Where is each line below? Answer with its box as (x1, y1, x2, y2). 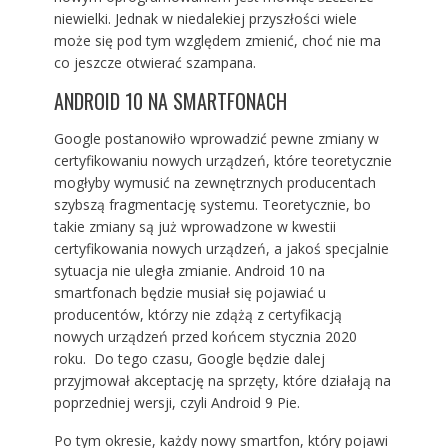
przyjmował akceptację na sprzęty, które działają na (53, 371, 391, 391)
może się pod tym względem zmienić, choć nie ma (53, 31, 381, 51)
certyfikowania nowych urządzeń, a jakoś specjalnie (53, 239, 389, 259)
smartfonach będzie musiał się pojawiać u (53, 283, 326, 303)
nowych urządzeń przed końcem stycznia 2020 (53, 327, 357, 347)
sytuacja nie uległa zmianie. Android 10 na (53, 261, 325, 281)
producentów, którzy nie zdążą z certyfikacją (53, 305, 342, 325)
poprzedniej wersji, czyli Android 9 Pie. (53, 393, 300, 413)
